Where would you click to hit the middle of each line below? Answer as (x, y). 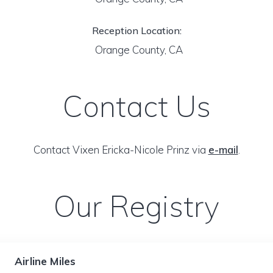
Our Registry (136, 206)
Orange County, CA (136, 50)
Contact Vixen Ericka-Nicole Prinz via (121, 150)
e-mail (223, 150)
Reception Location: (136, 30)
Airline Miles (45, 261)
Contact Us (136, 106)
